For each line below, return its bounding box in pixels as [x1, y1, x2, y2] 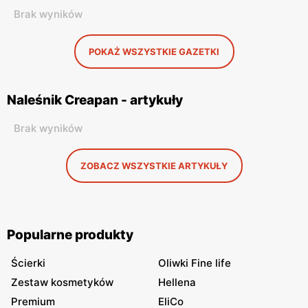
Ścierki [11, 256, 45, 269]
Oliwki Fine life [158, 256, 231, 269]
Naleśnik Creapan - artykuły [7, 92, 183, 108]
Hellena [158, 276, 196, 289]
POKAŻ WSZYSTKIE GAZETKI [89, 46, 219, 57]
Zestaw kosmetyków [11, 276, 113, 289]
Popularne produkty [7, 227, 133, 243]
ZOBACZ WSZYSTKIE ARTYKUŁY [80, 160, 228, 171]
